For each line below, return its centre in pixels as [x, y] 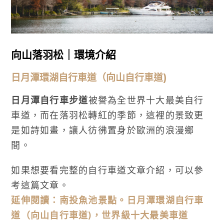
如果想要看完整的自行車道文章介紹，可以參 [107, 170]
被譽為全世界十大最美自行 [146, 100]
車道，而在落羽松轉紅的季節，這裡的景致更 [107, 115]
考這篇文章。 [40, 185]
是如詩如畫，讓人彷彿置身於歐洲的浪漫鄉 [103, 130]
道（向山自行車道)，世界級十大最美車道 [100, 215]
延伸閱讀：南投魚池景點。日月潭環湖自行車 [107, 200]
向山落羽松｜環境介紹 [64, 54]
